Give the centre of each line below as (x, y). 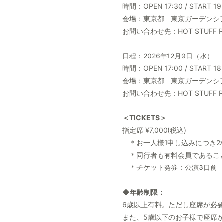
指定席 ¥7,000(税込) (155, 130)
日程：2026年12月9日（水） (168, 56)
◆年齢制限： (143, 192)
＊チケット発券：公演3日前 (170, 167)
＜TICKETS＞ (144, 118)
